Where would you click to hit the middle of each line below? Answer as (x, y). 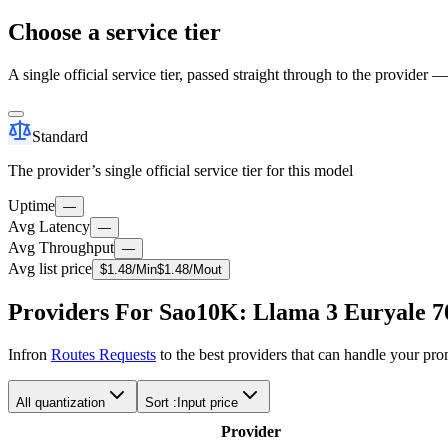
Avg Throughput (61, 247)
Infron (29, 355)
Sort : (161, 403)
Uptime (31, 205)
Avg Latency (49, 226)
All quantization (60, 403)
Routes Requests (103, 355)
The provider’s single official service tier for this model (180, 170)
